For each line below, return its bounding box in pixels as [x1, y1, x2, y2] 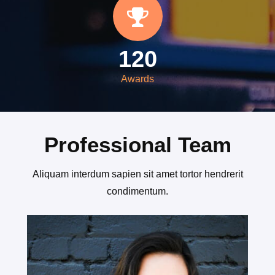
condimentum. [107, 186, 168, 197]
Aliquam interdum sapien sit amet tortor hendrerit [32, 169, 243, 180]
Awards [121, 74, 154, 85]
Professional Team [44, 133, 231, 157]
